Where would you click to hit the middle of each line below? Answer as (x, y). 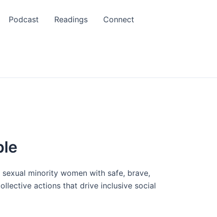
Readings (71, 19)
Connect (118, 19)
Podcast (23, 19)
